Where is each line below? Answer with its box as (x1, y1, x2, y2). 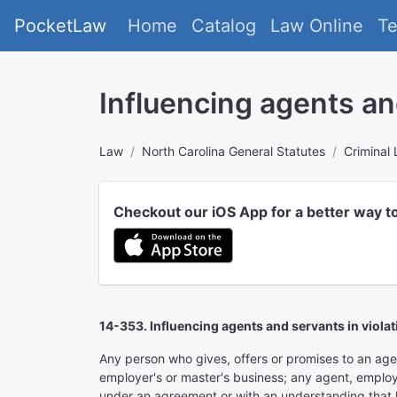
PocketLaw (14, 15, 106, 36)
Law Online (270, 15, 363, 36)
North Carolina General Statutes (142, 144, 325, 159)
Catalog (191, 15, 256, 36)
